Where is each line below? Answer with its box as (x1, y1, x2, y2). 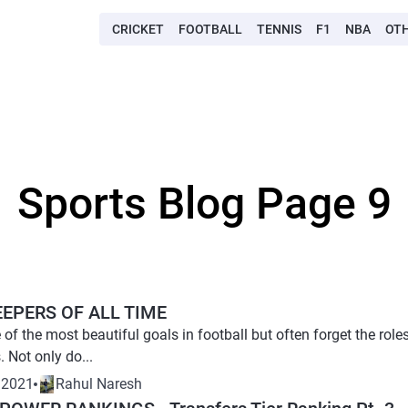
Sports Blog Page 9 (16, 178, 392, 229)
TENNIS (257, 22, 301, 36)
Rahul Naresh (56, 375, 142, 393)
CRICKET (112, 22, 164, 36)
